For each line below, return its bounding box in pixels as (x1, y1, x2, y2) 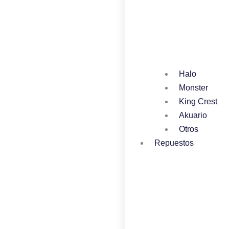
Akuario (179, 110, 207, 120)
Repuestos (154, 138, 194, 147)
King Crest (179, 97, 217, 106)
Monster (179, 83, 208, 92)
